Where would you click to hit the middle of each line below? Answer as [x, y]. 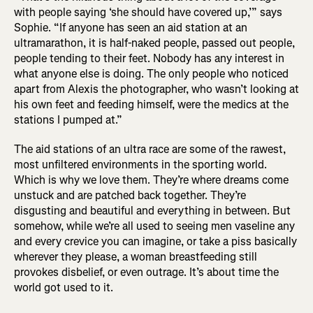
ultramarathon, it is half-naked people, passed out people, [154, 43]
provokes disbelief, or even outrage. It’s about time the [146, 272]
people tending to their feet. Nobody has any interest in [149, 59]
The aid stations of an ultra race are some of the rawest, [150, 150]
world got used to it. [64, 288]
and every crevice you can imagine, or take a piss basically [155, 242]
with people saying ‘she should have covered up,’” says [148, 13]
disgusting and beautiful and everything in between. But [152, 211]
